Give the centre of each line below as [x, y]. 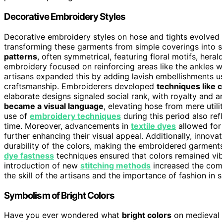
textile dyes [153, 126]
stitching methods [115, 165]
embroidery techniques [75, 116]
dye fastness [29, 155]
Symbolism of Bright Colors [59, 195]
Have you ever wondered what [63, 215]
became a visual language [54, 106]
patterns [21, 56]
